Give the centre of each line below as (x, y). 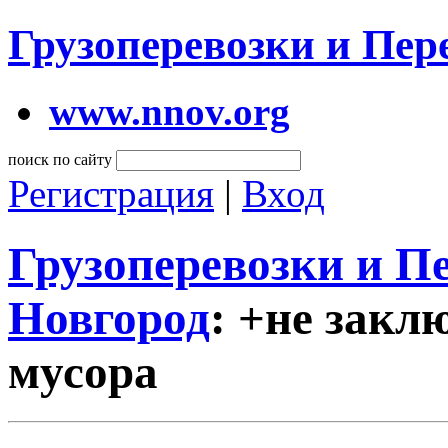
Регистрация (111, 193)
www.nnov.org (169, 111)
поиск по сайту (60, 159)
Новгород (109, 318)
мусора (83, 372)
